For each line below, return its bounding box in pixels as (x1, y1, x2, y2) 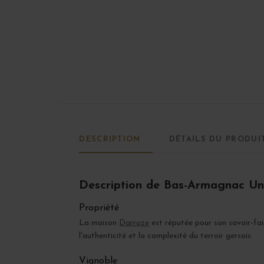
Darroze (119, 219, 150, 228)
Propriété (79, 203, 120, 213)
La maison (79, 219, 120, 228)
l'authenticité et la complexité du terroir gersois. (79, 232, 253, 241)
